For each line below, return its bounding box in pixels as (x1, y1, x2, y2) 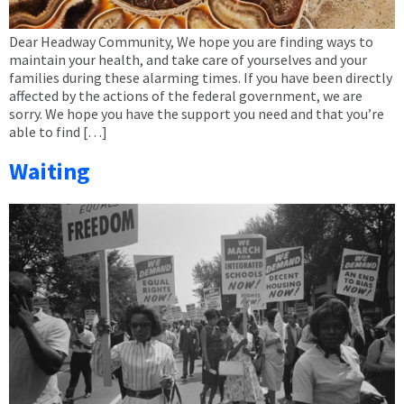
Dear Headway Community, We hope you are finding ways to (9, 32, 373, 50)
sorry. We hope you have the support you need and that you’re (9, 104, 384, 123)
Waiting (9, 156, 90, 187)
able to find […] (9, 122, 107, 141)
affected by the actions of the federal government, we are (9, 86, 363, 105)
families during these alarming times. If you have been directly (9, 68, 392, 87)
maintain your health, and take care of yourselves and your (9, 50, 367, 69)
